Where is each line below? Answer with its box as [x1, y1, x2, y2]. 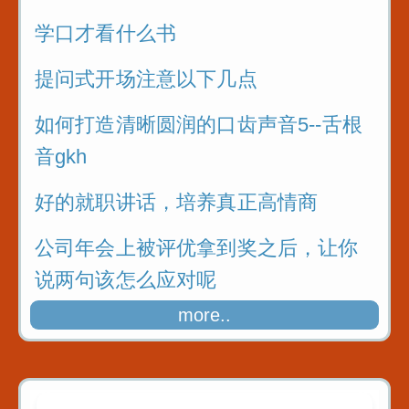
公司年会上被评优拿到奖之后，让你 [35, 236, 359, 260]
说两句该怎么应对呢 [35, 268, 217, 292]
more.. [177, 305, 232, 326]
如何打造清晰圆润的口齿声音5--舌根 [35, 113, 362, 137]
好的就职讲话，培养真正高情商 [35, 191, 319, 215]
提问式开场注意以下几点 [35, 68, 257, 91]
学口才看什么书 [35, 22, 177, 46]
